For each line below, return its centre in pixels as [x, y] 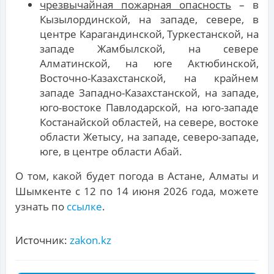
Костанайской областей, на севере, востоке [149, 122]
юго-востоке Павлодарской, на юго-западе [149, 108]
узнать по [41, 207]
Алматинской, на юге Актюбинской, [149, 64]
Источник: [43, 240]
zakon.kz [91, 240]
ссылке [84, 207]
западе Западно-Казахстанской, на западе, [149, 93]
